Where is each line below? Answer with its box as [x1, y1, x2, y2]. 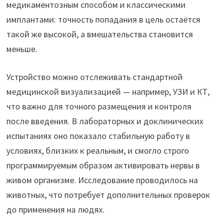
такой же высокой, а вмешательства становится [6, 28, 193, 40]
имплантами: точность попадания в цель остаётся [6, 14, 200, 26]
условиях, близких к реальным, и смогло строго [6, 145, 189, 157]
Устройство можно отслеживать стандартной [6, 71, 183, 83]
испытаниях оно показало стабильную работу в [6, 130, 190, 142]
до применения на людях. [6, 204, 105, 216]
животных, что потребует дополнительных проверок [6, 189, 210, 201]
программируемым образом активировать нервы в [6, 160, 200, 171]
